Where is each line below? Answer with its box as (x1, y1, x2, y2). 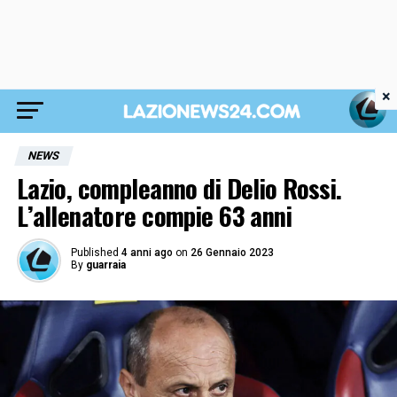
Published (70, 246, 119, 259)
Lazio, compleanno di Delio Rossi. (16, 169, 342, 206)
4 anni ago (121, 246, 173, 259)
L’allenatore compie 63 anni (16, 197, 292, 234)
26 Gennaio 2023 (190, 246, 274, 259)
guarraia (85, 259, 126, 271)
